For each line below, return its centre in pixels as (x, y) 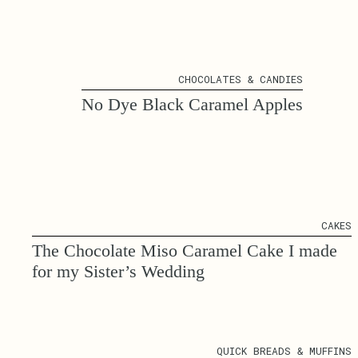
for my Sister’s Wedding (118, 272)
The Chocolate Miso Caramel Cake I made (185, 251)
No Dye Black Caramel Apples (192, 105)
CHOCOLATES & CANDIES (240, 80)
